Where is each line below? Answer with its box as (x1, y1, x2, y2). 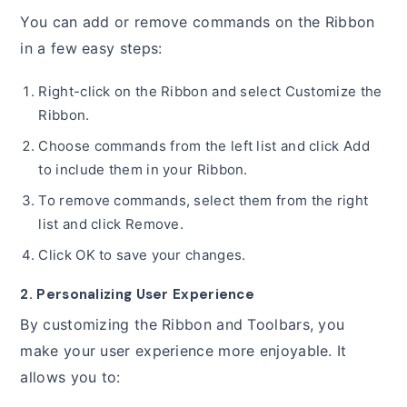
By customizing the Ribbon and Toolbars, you (20, 315, 345, 334)
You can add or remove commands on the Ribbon (20, 13, 375, 32)
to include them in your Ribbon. (38, 161, 248, 179)
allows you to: (20, 368, 121, 387)
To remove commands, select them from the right (38, 192, 369, 210)
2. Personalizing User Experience (20, 285, 255, 304)
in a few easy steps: (20, 39, 163, 58)
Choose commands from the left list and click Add (38, 137, 370, 155)
